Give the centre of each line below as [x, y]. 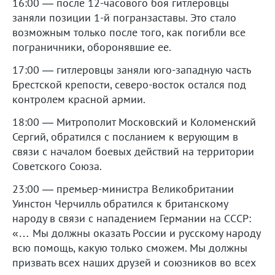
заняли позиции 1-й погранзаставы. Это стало [124, 17]
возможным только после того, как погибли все [129, 32]
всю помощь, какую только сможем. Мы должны [130, 247]
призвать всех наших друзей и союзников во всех [134, 262]
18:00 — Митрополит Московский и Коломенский [134, 122]
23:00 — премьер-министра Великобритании [123, 188]
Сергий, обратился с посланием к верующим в [125, 136]
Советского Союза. [57, 166]
